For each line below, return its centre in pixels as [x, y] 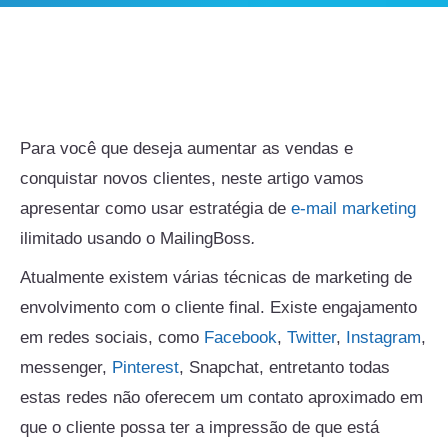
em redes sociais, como [112, 337]
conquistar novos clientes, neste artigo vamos [192, 179]
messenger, [66, 367]
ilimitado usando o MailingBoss [135, 239]
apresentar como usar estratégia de [155, 209]
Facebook [240, 337]
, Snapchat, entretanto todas [284, 367]
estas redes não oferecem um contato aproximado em [221, 397]
